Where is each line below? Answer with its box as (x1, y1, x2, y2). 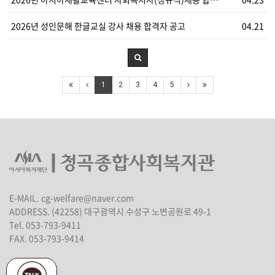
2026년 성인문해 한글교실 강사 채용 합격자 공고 (11, 20, 185, 33)
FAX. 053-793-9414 (9, 232, 84, 245)
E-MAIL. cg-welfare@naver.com (9, 192, 134, 204)
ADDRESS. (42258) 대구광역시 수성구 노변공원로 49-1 (9, 205, 211, 218)
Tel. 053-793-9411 (9, 219, 81, 231)
